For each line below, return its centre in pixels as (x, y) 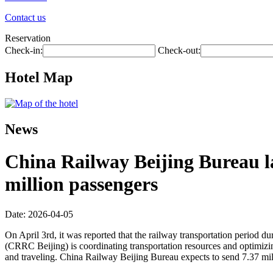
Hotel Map (39, 77)
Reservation (28, 38)
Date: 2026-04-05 (39, 214)
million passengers (81, 184)
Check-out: (179, 50)
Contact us (25, 17)
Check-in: (24, 50)
